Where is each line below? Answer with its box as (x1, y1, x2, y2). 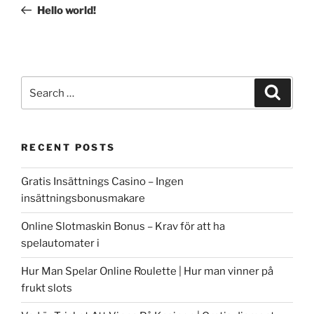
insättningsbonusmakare (21, 192, 145, 205)
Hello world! (36, 4, 96, 17)
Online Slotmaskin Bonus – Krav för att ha (21, 220, 225, 233)
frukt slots (21, 282, 72, 295)
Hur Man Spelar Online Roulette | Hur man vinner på (21, 265, 273, 278)
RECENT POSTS (21, 142, 116, 153)
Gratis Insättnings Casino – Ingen (21, 175, 184, 189)
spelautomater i (21, 237, 100, 250)
